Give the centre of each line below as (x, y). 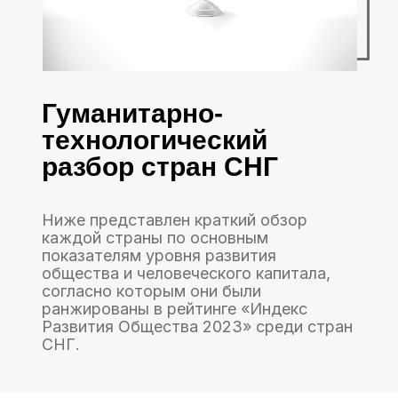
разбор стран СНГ (160, 167)
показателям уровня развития (159, 255)
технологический (155, 140)
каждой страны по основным (155, 238)
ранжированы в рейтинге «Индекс (175, 309)
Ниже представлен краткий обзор (175, 220)
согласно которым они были (151, 291)
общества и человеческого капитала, (186, 273)
